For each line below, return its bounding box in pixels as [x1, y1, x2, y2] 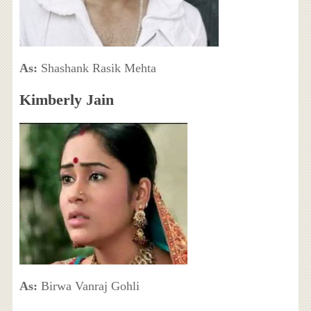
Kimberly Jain [19, 91, 114, 109]
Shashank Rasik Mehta [40, 61, 156, 76]
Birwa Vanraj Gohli [37, 279, 140, 294]
